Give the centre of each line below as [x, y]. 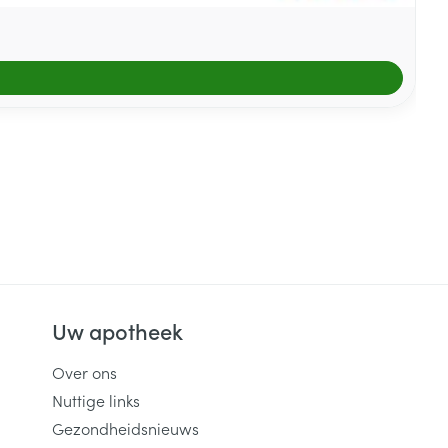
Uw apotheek [117, 330]
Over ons [84, 371]
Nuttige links [96, 399]
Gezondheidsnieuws [125, 427]
